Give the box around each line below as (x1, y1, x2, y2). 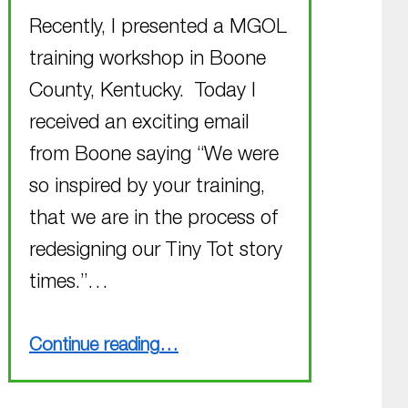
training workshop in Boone (28, 50, 266, 71)
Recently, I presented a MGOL (28, 18, 287, 39)
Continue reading (28, 337, 159, 356)
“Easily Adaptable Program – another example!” (158, 326, 234, 345)
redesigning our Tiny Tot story (28, 241, 282, 262)
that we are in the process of (28, 209, 278, 230)
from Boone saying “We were (28, 146, 279, 167)
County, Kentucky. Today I (28, 82, 256, 103)
